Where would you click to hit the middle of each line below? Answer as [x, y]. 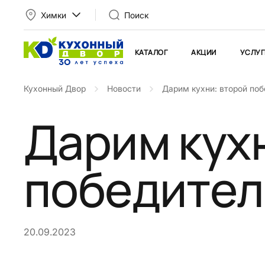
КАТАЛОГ [151, 52]
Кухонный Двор [55, 88]
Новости [124, 88]
